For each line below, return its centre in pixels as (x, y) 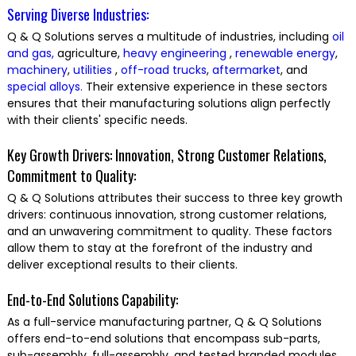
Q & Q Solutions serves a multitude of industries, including (169, 37)
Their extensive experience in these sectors (205, 87)
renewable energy (285, 54)
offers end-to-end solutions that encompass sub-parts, (163, 339)
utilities (94, 70)
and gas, (30, 54)
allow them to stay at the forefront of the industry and (159, 248)
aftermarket (246, 70)
